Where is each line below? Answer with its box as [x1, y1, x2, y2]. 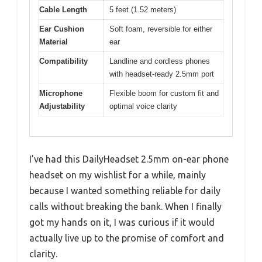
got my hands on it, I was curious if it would [29, 217, 215, 228]
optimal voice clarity [109, 101, 177, 111]
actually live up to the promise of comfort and [29, 233, 224, 244]
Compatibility [39, 56, 88, 65]
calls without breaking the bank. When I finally [29, 201, 222, 212]
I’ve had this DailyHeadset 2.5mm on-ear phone [29, 154, 229, 165]
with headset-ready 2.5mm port [109, 69, 214, 78]
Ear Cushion [39, 24, 84, 33]
